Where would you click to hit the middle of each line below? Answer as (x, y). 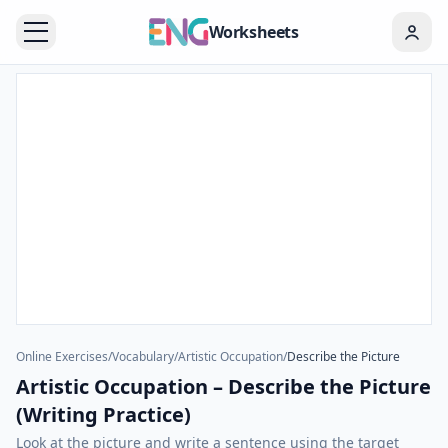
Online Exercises (62, 356)
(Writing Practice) (103, 414)
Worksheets (253, 32)
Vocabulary (143, 356)
